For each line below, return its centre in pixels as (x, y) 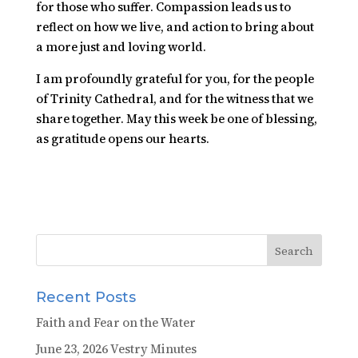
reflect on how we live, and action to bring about (175, 27)
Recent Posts (86, 297)
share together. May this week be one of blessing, (176, 119)
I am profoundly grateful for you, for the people (175, 79)
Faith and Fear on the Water (115, 322)
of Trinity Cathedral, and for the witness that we (174, 99)
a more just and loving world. (121, 47)
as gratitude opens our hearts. (122, 139)
